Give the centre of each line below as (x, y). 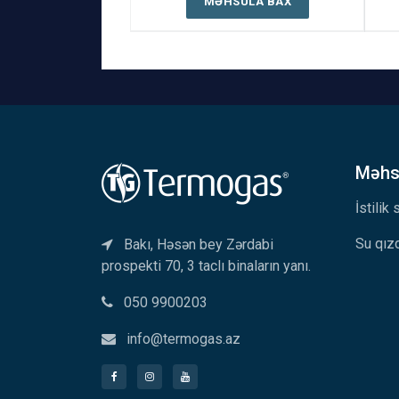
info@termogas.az (183, 338)
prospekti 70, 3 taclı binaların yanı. (206, 265)
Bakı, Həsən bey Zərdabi (199, 244)
